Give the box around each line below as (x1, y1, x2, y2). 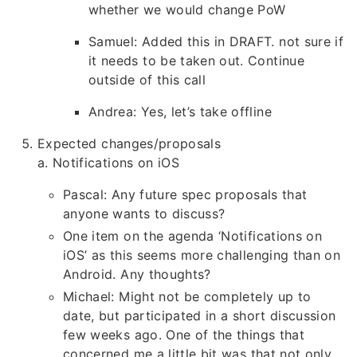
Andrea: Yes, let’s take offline (88, 104, 272, 120)
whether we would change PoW (88, 2, 286, 18)
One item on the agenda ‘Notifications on (63, 228, 323, 245)
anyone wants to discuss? (63, 206, 226, 222)
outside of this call (88, 72, 206, 88)
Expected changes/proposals (37, 135, 222, 152)
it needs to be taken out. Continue (88, 53, 304, 69)
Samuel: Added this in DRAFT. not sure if (88, 33, 344, 50)
